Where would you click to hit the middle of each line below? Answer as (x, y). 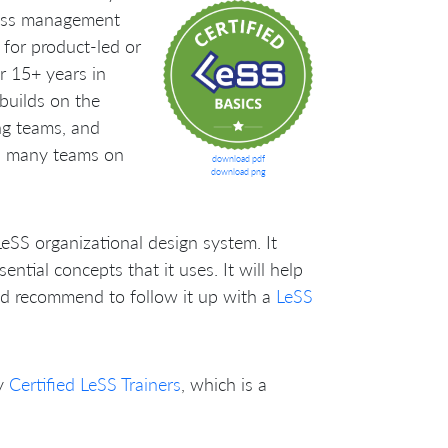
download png (238, 171)
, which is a (224, 383)
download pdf (238, 158)
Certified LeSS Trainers (95, 383)
